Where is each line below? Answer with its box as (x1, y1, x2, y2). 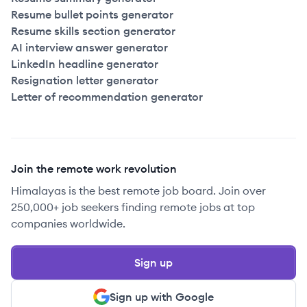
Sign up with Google (110, 290, 214, 304)
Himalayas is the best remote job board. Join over (11, 184, 266, 197)
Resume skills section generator (11, 24, 175, 38)
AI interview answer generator (11, 40, 168, 54)
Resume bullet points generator (11, 8, 173, 21)
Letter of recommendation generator (11, 90, 203, 103)
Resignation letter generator (11, 73, 158, 87)
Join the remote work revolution (11, 162, 177, 175)
